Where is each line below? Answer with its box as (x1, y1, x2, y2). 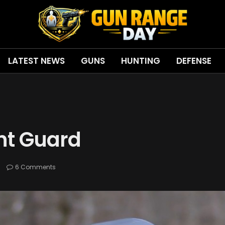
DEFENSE (176, 54, 211, 67)
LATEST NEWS (8, 54, 65, 67)
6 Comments (15, 163, 56, 172)
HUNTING (121, 54, 160, 67)
